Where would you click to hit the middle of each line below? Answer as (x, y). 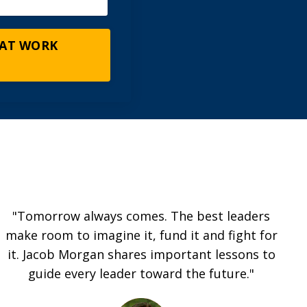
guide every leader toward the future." (141, 274)
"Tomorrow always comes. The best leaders (141, 216)
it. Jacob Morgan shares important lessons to (141, 255)
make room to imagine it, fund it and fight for (141, 235)
